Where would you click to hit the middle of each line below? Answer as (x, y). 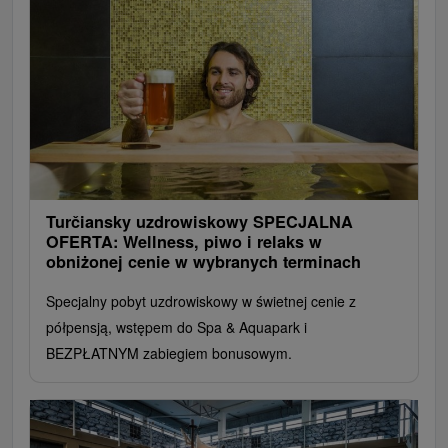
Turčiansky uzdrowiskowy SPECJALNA (199, 222)
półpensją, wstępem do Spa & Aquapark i (176, 327)
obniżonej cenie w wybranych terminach (203, 262)
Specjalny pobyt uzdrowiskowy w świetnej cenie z (201, 301)
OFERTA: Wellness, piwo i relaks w (184, 242)
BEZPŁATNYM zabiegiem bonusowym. (169, 353)
